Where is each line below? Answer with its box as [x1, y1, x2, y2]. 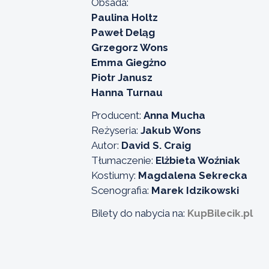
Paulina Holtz [91, 11, 158, 23]
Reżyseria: [91, 124, 141, 136]
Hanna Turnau [91, 86, 163, 98]
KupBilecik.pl [187, 207, 253, 219]
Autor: [91, 139, 121, 151]
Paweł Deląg [91, 26, 155, 38]
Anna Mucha [144, 109, 205, 121]
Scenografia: [91, 184, 151, 196]
